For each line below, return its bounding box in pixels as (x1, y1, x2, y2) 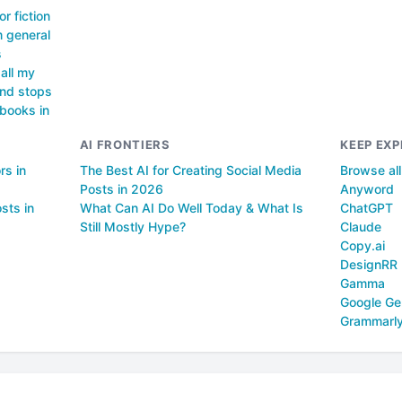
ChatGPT (340, 200, 394, 216)
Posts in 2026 (79, 181, 163, 197)
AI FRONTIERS (79, 137, 170, 153)
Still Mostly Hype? (79, 219, 186, 235)
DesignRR (340, 257, 398, 273)
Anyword (340, 181, 395, 197)
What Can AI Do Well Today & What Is (79, 200, 303, 216)
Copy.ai (340, 238, 386, 254)
